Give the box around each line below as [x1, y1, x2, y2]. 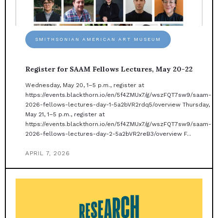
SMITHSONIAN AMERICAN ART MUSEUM [35, 36, 161, 42]
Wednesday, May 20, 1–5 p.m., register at [25, 82, 144, 89]
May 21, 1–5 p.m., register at [25, 111, 105, 118]
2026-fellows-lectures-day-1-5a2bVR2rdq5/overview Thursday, [25, 101, 210, 109]
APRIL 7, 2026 [25, 150, 70, 157]
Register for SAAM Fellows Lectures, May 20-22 [25, 65, 193, 74]
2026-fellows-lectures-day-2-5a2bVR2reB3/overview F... [25, 130, 191, 138]
